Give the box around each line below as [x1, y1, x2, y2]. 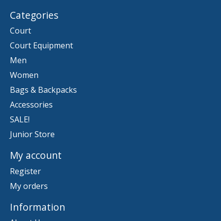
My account [10, 148, 62, 162]
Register [10, 165, 41, 177]
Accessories [10, 99, 53, 110]
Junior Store [10, 129, 55, 140]
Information [10, 200, 65, 214]
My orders [10, 180, 48, 191]
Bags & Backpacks [10, 84, 77, 96]
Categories [10, 8, 58, 22]
